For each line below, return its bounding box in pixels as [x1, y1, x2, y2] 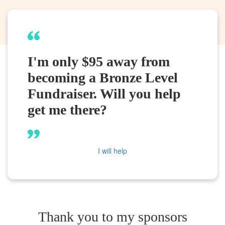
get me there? [28, 101, 107, 118]
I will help [98, 145, 127, 156]
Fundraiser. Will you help [28, 85, 181, 101]
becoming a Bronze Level [28, 69, 178, 85]
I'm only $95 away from [28, 53, 170, 69]
